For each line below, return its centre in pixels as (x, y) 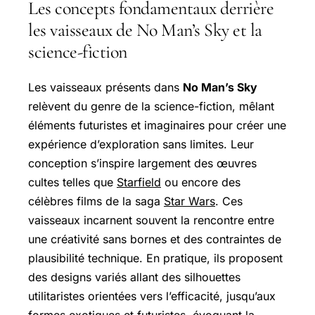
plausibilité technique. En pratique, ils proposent (155, 258)
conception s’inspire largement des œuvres (142, 163)
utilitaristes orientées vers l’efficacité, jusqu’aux (152, 296)
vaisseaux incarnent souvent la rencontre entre (151, 220)
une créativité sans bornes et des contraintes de (155, 239)
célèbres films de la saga (96, 201)
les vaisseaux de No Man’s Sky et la (145, 30)
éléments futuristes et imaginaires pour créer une (157, 125)
